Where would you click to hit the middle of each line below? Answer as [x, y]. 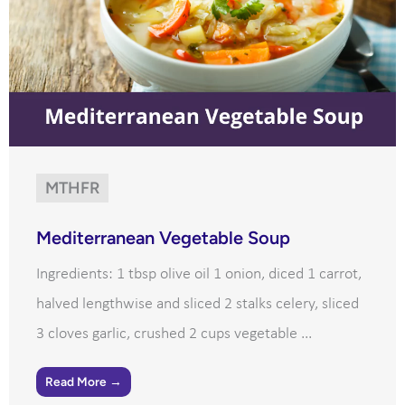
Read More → [84, 381]
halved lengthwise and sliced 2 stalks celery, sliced [198, 304]
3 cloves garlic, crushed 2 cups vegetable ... [174, 334]
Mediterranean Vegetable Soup [163, 237]
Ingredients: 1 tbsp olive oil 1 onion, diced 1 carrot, [199, 274]
